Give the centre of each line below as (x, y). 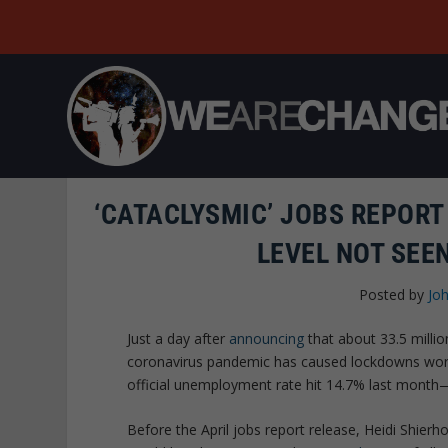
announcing (267, 338)
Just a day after (178, 338)
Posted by (394, 294)
